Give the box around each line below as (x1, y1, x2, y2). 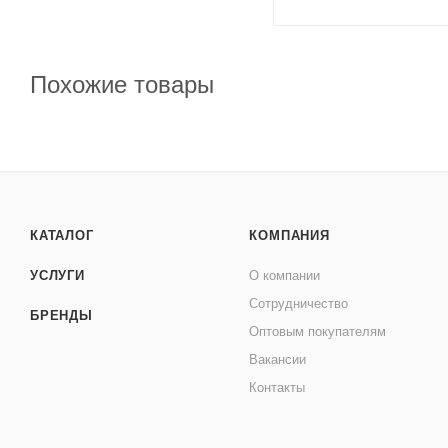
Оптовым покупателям (249, 324, 387, 339)
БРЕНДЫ (30, 308, 93, 323)
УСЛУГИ (30, 268, 85, 283)
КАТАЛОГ (30, 228, 94, 243)
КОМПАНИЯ (249, 228, 330, 243)
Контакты (249, 380, 306, 395)
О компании (249, 268, 321, 283)
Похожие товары (30, 70, 214, 98)
